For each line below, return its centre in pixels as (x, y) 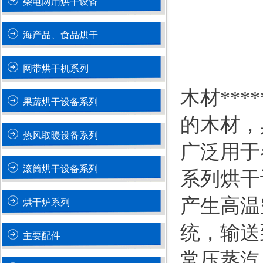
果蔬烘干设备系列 (60, 102)
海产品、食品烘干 (60, 35)
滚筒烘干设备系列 (60, 169)
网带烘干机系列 (56, 68)
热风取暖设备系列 (60, 135)
